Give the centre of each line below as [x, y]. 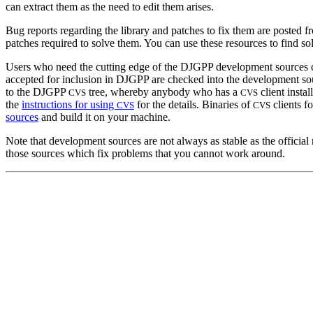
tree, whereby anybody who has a [163, 92]
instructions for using [69, 104]
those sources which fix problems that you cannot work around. [145, 153]
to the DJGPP [37, 92]
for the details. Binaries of [194, 104]
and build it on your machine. [104, 117]
